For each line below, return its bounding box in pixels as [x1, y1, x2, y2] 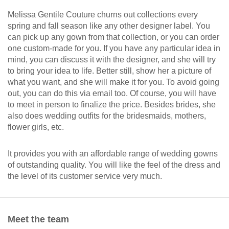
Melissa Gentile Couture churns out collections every [8, 10, 198, 19]
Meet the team [8, 214, 69, 225]
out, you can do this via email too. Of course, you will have [8, 89, 216, 98]
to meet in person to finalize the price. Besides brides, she [8, 100, 216, 109]
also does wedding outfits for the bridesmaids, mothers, [8, 111, 206, 121]
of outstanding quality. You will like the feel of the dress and [8, 161, 220, 170]
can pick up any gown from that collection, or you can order [8, 33, 219, 42]
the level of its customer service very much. [8, 172, 162, 181]
